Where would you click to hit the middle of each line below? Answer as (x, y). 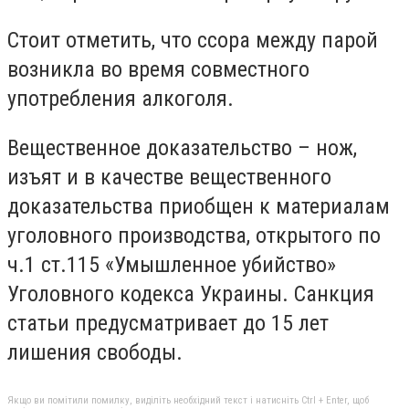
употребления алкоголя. (121, 98)
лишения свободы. (95, 352)
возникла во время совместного (158, 69)
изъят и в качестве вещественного (169, 177)
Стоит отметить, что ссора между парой (193, 40)
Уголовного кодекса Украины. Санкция (191, 294)
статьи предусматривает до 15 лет (168, 323)
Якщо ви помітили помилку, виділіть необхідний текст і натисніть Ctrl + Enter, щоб (188, 401)
